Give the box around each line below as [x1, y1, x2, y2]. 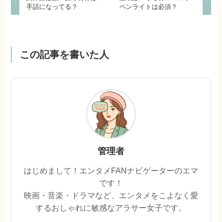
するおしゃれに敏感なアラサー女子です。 [36, 203, 186, 213]
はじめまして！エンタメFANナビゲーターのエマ [24, 166, 198, 175]
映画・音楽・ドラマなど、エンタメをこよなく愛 [24, 191, 198, 200]
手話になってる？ [26, 3, 84, 11]
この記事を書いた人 [19, 49, 109, 60]
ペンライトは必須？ [119, 3, 178, 11]
